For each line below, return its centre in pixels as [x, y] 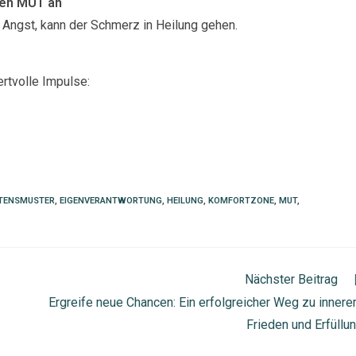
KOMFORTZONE [241, 200]
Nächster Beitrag [291, 279]
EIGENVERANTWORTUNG [111, 200]
